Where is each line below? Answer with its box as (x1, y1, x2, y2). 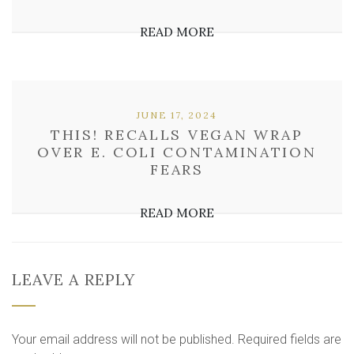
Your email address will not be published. (12, 332, 235, 347)
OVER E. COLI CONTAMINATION (37, 143, 317, 161)
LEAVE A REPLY (12, 269, 135, 289)
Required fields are (238, 332, 341, 347)
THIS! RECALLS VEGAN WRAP (51, 126, 303, 144)
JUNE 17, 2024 (137, 109, 217, 121)
